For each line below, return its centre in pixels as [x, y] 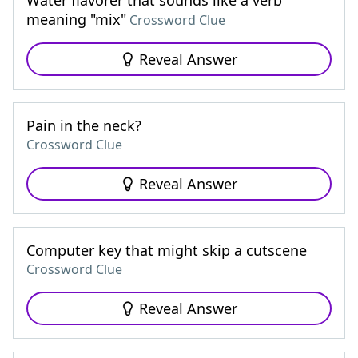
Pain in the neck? [84, 125]
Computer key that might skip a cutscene [167, 250]
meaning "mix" [76, 19]
